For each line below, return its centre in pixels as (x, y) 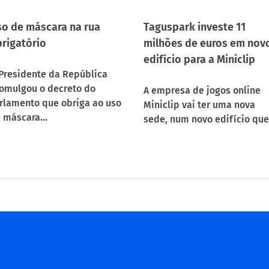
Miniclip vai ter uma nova (199, 105)
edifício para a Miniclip (199, 60)
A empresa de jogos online (202, 91)
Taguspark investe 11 (195, 27)
